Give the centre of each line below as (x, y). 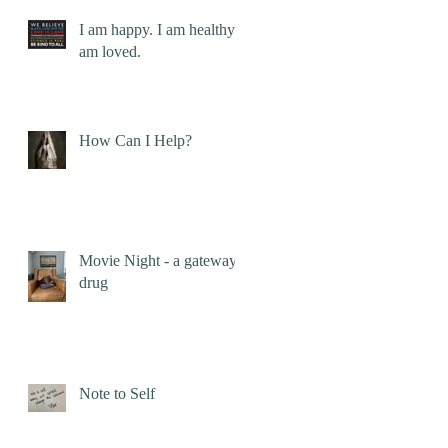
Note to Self (117, 394)
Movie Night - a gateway (158, 261)
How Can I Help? (135, 141)
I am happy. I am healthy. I (163, 30)
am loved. (110, 52)
